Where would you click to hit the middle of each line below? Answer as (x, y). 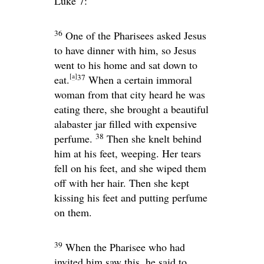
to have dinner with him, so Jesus (125, 50)
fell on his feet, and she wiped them (130, 168)
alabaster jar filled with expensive (126, 124)
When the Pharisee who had (125, 247)
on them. (73, 212)
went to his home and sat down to (126, 65)
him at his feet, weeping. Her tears (128, 154)
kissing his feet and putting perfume (131, 198)
